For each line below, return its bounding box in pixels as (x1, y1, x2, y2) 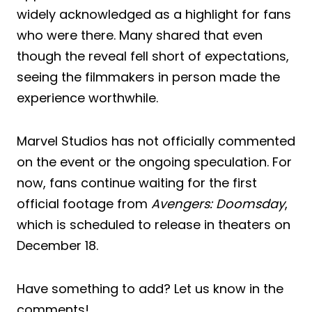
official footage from (17, 194, 151, 212)
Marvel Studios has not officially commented (17, 132, 295, 150)
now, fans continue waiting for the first (17, 173, 257, 192)
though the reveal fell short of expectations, (17, 47, 289, 65)
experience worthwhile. (17, 88, 158, 107)
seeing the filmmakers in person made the (17, 68, 280, 86)
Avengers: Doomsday (151, 194, 285, 212)
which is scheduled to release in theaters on (17, 215, 290, 233)
